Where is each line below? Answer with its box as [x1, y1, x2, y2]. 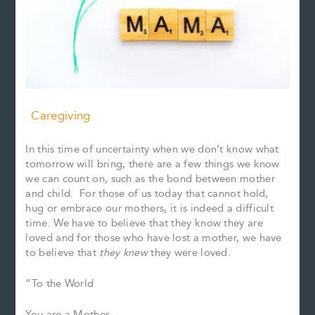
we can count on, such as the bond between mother [25, 170, 275, 187]
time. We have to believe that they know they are [25, 214, 263, 231]
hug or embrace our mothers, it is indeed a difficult [25, 200, 274, 217]
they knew [99, 244, 148, 261]
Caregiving [31, 107, 91, 126]
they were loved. [147, 244, 231, 261]
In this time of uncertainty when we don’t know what [25, 141, 279, 157]
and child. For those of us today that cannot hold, [25, 185, 269, 202]
